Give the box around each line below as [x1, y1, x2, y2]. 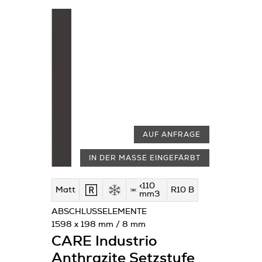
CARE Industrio [51, 235, 157, 249]
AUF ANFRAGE [143, 131, 201, 138]
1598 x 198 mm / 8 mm [51, 220, 146, 229]
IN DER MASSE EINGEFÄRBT [89, 154, 201, 161]
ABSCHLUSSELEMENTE [51, 208, 147, 216]
